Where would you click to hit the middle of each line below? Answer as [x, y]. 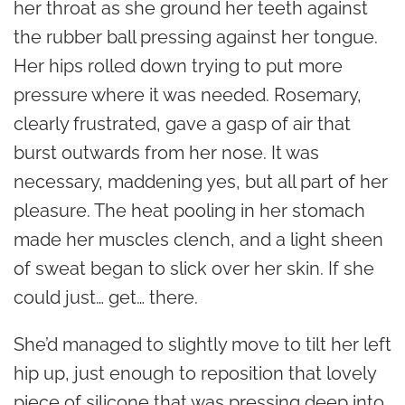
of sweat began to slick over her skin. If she [194, 268]
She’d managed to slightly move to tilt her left [202, 344]
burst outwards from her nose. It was [166, 152]
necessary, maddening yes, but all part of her [201, 181]
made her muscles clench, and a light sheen [198, 239]
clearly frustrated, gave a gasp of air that [182, 123]
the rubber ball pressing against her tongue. [196, 37]
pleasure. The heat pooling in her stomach [189, 210]
